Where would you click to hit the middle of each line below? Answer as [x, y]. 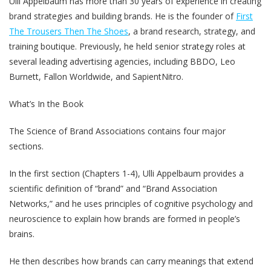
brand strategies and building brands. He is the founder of [122, 16]
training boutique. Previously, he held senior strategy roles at [127, 46]
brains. [22, 233]
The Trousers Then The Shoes [69, 31]
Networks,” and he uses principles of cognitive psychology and [131, 203]
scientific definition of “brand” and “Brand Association [113, 188]
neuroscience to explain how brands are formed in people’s [125, 218]
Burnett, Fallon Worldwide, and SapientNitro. [97, 76]
